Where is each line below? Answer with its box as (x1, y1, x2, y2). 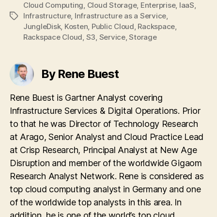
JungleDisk (23, 22, 61, 31)
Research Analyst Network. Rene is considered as (10, 171, 204, 181)
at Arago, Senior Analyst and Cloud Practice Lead (10, 132, 204, 142)
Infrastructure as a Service (74, 11, 167, 20)
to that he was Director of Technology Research (10, 119, 198, 129)
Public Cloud (91, 22, 134, 31)
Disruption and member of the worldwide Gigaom (10, 158, 202, 168)
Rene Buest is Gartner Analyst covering (10, 93, 163, 103)
